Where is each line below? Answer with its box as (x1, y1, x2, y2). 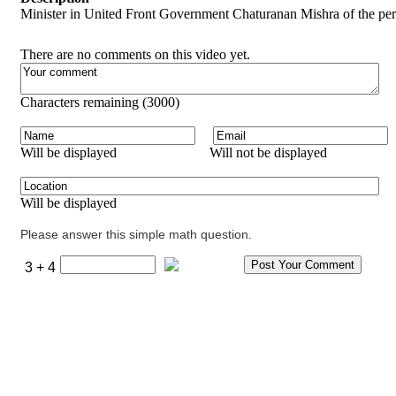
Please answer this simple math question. (20, 226, 252, 241)
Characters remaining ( (20, 94, 147, 110)
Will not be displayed (209, 144, 327, 160)
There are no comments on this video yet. (20, 46, 250, 62)
